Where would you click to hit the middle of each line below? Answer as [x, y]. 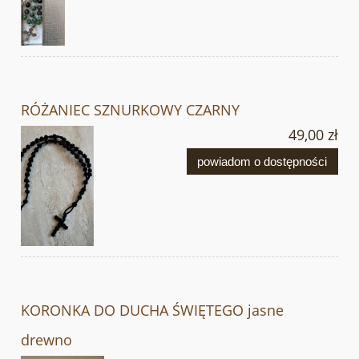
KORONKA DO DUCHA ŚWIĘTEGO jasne [152, 310]
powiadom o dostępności [262, 161]
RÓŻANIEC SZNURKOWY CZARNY [130, 109]
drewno [46, 339]
